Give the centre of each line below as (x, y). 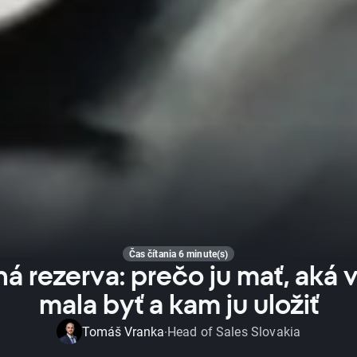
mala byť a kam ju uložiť (178, 304)
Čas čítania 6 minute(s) (178, 253)
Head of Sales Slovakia (234, 331)
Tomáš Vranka (123, 331)
